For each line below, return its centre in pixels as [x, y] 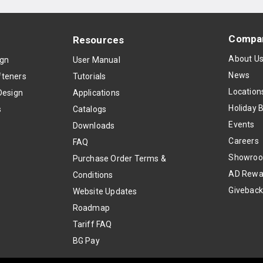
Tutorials [89, 76]
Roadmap [91, 208]
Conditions [93, 175]
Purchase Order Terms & [119, 159]
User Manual [96, 60]
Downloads [94, 126]
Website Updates [105, 191]
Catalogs [90, 109]
